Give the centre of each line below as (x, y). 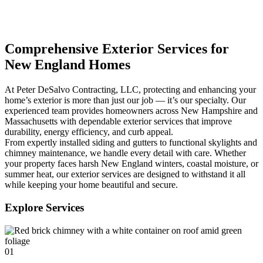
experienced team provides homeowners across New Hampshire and (131, 111)
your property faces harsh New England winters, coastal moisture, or (131, 164)
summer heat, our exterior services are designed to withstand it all (125, 174)
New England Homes (68, 65)
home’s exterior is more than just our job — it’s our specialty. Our (125, 100)
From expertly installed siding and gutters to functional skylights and (131, 143)
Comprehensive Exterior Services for (117, 49)
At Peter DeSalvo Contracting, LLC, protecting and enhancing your (130, 90)
